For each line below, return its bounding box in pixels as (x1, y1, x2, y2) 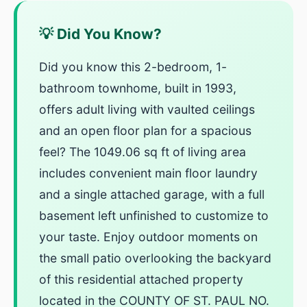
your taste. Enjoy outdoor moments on (39, 230, 258, 245)
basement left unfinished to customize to (39, 208, 269, 223)
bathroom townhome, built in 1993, (39, 81, 236, 96)
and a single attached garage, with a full (39, 187, 265, 202)
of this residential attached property (39, 272, 243, 287)
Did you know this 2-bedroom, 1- (39, 60, 227, 75)
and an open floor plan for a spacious (39, 123, 251, 138)
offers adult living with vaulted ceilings (39, 102, 255, 117)
